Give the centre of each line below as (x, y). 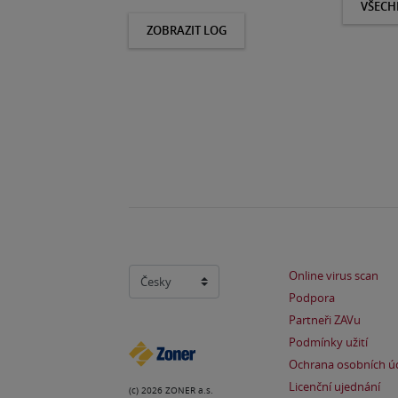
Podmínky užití (328, 342)
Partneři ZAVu (325, 320)
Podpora (312, 298)
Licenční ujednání (334, 387)
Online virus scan (334, 276)
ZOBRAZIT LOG (187, 30)
